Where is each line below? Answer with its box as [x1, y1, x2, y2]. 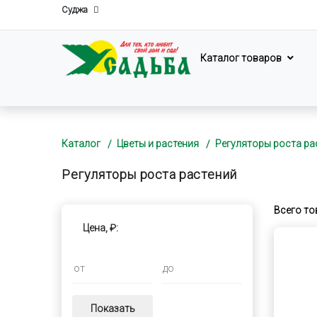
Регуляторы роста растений [62, 167, 238, 182]
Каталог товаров [200, 52, 282, 64]
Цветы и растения [117, 138, 199, 149]
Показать [90, 303, 135, 314]
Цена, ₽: [83, 222, 118, 234]
